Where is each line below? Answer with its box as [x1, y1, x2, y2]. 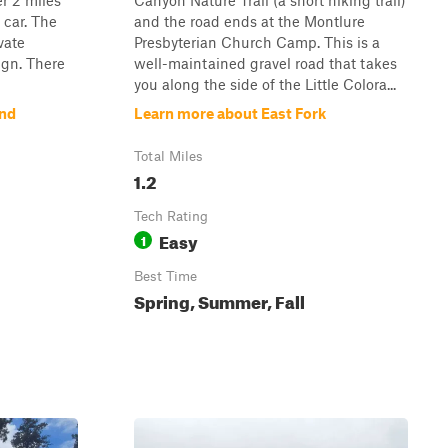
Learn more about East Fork [134, 104, 326, 122]
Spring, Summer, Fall [134, 286, 305, 313]
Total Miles [134, 148, 203, 164]
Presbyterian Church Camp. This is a [134, 33, 380, 51]
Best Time [134, 268, 197, 284]
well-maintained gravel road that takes [134, 54, 397, 72]
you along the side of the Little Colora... [134, 75, 396, 93]
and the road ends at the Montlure [134, 12, 365, 30]
